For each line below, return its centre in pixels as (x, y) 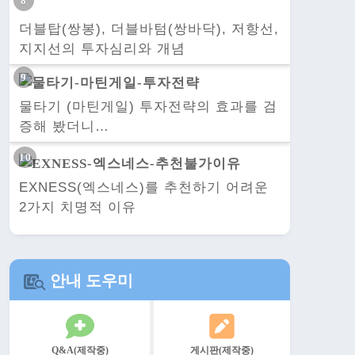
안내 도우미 (90, 281)
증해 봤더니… (64, 127)
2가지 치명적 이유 (78, 208)
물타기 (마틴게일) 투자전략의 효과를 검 (148, 107)
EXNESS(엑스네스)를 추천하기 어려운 (144, 188)
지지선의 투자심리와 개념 (102, 48)
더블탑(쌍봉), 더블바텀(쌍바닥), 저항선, (149, 29)
